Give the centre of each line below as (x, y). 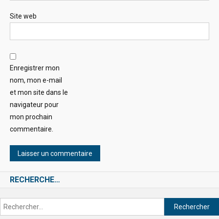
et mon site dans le (39, 93)
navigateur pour (34, 105)
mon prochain (31, 117)
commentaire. (32, 129)
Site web (23, 16)
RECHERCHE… (35, 180)
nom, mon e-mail (36, 80)
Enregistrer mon (35, 68)
